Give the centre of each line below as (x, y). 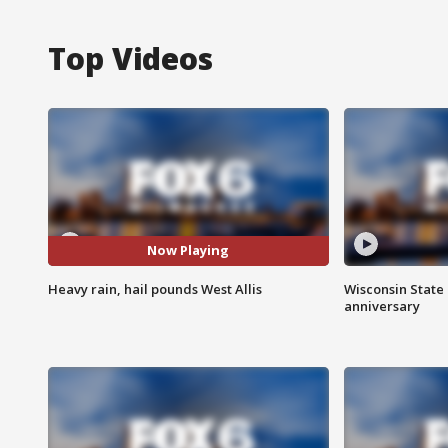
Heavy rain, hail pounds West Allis (155, 288)
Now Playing (188, 250)
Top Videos (130, 58)
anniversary (381, 305)
